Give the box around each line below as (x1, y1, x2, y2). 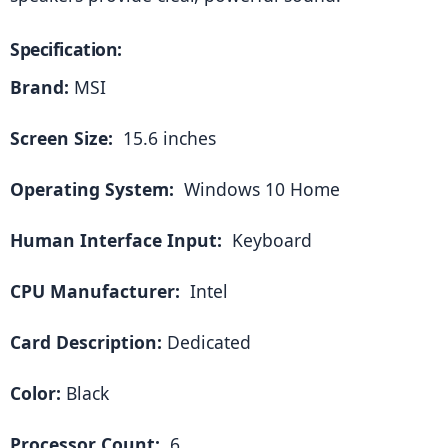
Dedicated (162, 330, 251, 355)
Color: (10, 381, 61, 406)
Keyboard (227, 228, 312, 253)
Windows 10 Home (179, 177, 340, 202)
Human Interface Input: (10, 228, 227, 253)
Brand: (10, 75, 69, 100)
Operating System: (10, 177, 179, 202)
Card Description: (10, 330, 162, 355)
